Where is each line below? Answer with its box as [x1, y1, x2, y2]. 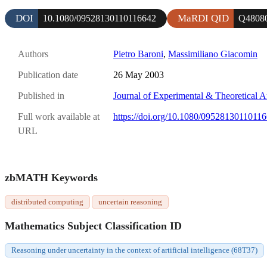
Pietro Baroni [113, 48, 163, 59]
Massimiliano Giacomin [168, 48, 257, 59]
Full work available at [18, 111, 100, 122]
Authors [18, 48, 48, 59]
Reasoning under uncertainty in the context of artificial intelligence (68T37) [11, 246, 257, 255]
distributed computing [11, 197, 83, 207]
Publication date [18, 70, 78, 80]
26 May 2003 [113, 70, 164, 80]
